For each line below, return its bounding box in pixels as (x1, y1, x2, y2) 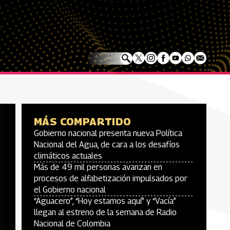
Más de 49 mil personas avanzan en (34, 162, 162, 172)
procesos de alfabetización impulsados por (34, 174, 187, 183)
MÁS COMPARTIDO (34, 116, 131, 128)
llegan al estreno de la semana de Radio (34, 207, 177, 217)
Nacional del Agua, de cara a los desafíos (34, 140, 180, 149)
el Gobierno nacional (34, 185, 106, 195)
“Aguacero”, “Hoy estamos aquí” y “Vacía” (34, 196, 176, 206)
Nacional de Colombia (34, 219, 110, 228)
